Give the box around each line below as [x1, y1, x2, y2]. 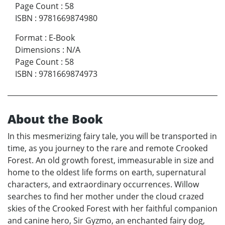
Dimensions [15, 44, 60, 56]
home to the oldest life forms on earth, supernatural [8, 167, 206, 178]
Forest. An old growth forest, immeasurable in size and [8, 155, 214, 166]
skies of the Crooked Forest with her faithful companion [8, 203, 217, 214]
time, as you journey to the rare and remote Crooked [8, 143, 208, 154]
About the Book [8, 110, 103, 128]
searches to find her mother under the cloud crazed [8, 191, 204, 202]
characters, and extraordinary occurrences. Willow [8, 179, 199, 190]
